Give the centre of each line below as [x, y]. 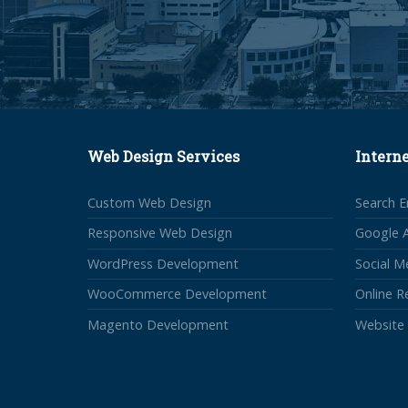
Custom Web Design [149, 203]
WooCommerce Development [177, 294]
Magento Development [158, 324]
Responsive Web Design [160, 233]
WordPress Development [163, 263]
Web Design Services [163, 156]
